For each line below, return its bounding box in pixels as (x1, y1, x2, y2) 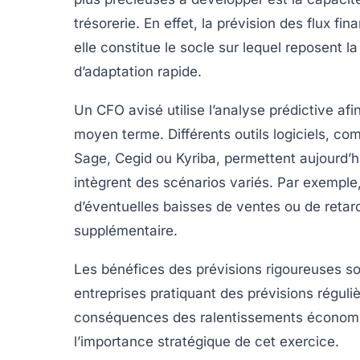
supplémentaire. (74, 223, 178, 239)
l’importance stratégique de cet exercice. (74, 333, 339, 350)
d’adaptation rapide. (74, 63, 202, 80)
